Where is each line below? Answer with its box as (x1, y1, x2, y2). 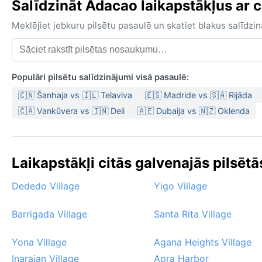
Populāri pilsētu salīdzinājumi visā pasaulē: (12, 72, 189, 83)
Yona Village (12, 236, 67, 249)
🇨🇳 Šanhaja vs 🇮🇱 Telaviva (18, 90, 132, 101)
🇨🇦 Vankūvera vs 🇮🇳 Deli (18, 106, 125, 116)
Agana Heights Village (154, 236, 251, 249)
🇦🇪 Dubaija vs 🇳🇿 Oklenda (137, 106, 250, 116)
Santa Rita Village (154, 208, 232, 220)
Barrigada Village (12, 208, 87, 220)
